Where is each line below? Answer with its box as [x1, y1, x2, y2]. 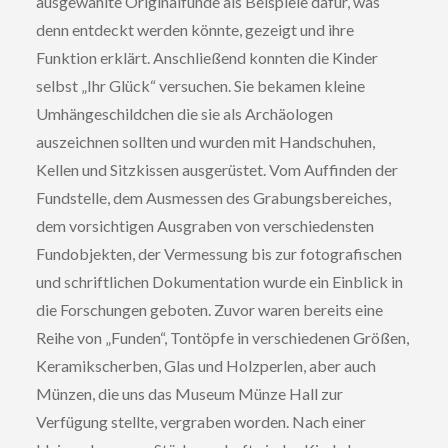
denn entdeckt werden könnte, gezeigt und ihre [35, 20, 354, 39]
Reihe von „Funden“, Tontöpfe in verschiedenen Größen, [35, 328, 409, 347]
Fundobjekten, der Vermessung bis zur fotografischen [35, 244, 402, 263]
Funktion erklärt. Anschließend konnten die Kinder [35, 48, 378, 67]
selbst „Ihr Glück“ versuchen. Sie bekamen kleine [35, 76, 365, 95]
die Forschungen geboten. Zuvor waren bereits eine [35, 300, 383, 319]
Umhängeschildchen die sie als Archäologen [35, 104, 333, 123]
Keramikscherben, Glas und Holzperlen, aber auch [35, 356, 376, 375]
